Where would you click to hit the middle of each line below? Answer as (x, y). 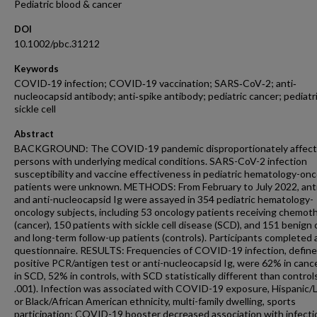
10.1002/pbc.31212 (57, 44)
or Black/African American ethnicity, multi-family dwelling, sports (155, 301)
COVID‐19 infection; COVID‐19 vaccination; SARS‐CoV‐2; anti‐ (155, 83)
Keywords (36, 69)
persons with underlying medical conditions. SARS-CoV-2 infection (161, 161)
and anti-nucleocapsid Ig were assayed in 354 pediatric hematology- (164, 199)
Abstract (34, 134)
